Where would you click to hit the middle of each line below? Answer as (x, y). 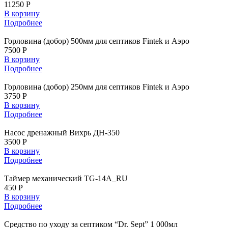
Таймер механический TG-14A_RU (66, 179)
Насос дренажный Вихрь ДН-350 (62, 133)
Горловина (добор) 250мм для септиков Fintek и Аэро (97, 87)
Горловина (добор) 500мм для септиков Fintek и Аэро (97, 41)
